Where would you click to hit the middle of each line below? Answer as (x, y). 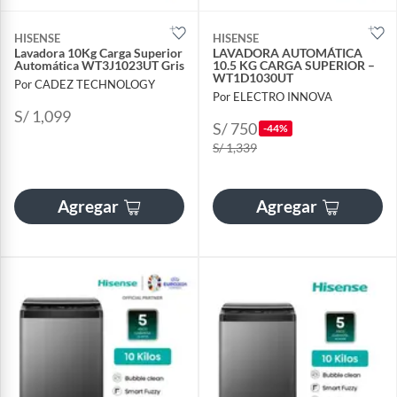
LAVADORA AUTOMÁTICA (288, 53)
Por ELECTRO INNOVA (272, 97)
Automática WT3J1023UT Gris (99, 65)
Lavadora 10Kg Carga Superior (98, 53)
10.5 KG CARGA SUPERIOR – (294, 65)
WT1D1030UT (253, 78)
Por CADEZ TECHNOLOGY (85, 85)
